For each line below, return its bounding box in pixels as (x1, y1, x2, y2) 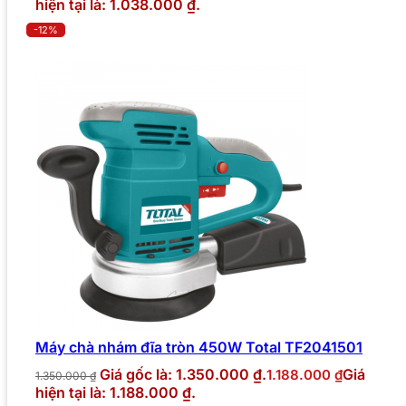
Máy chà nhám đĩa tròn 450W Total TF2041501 (35, 338, 362, 357)
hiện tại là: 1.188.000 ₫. (35, 383, 196, 402)
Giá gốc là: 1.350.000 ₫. (100, 365, 266, 384)
